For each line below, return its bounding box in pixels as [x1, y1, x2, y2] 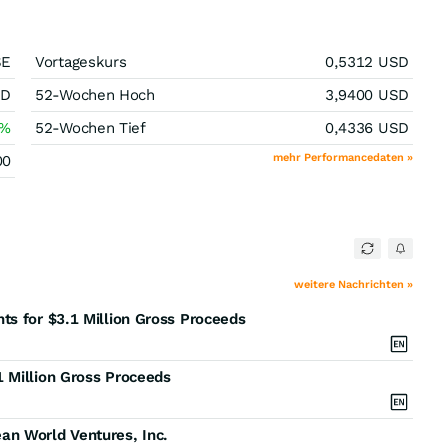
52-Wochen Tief [35, 119, 146, 137]
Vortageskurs [35, 53, 127, 71]
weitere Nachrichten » [294, 278, 413, 291]
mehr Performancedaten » [273, 151, 413, 164]
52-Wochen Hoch [35, 86, 155, 104]
